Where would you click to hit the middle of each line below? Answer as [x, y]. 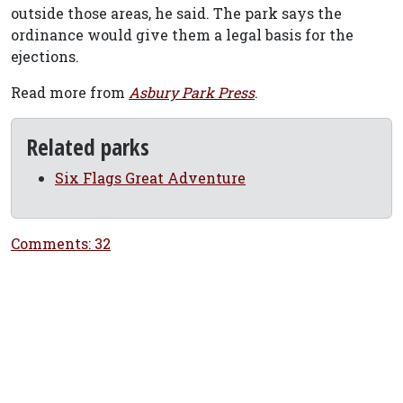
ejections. [45, 56]
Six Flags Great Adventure [150, 178]
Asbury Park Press [192, 92]
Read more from [70, 92]
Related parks [88, 147]
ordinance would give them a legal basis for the [182, 35]
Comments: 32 [61, 243]
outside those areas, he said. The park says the [176, 13]
